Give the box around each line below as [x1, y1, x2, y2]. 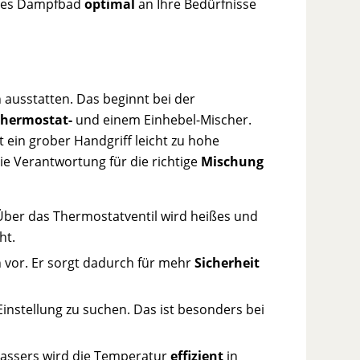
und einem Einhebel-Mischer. [72, 110, 252, 129]
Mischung [201, 152, 264, 170]
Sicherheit [194, 254, 260, 272]
